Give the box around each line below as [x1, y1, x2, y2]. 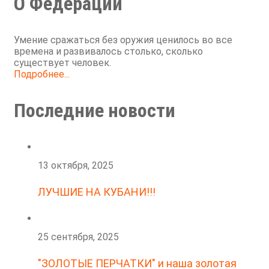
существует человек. [14, 57, 111, 69]
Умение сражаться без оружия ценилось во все [14, 34, 232, 46]
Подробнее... [14, 68, 70, 80]
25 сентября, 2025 [38, 231, 119, 243]
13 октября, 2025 [38, 160, 113, 172]
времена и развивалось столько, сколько [14, 46, 203, 58]
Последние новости [14, 99, 175, 122]
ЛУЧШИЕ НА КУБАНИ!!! [38, 186, 156, 199]
